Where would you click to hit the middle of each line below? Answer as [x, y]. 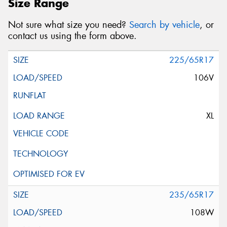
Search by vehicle [164, 25]
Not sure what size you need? [69, 25]
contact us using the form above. [72, 36]
